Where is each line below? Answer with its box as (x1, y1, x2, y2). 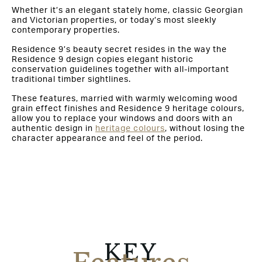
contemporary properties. (12, 26, 120, 35)
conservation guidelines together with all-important (12, 65, 229, 74)
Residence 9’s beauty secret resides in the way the (12, 45, 227, 54)
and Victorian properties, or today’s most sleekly (12, 16, 216, 25)
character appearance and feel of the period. (12, 134, 203, 143)
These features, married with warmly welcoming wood (12, 94, 237, 103)
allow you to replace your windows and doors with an (12, 114, 233, 123)
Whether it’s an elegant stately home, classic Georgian (12, 6, 243, 15)
